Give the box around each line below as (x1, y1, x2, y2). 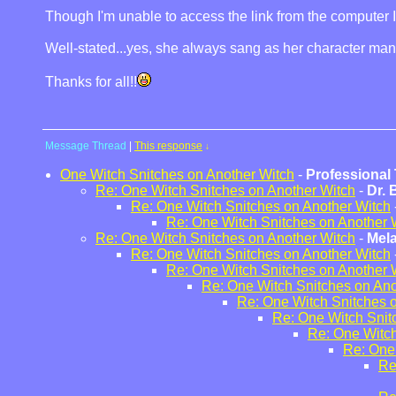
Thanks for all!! (45, 74, 137, 89)
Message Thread (45, 140, 126, 152)
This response (134, 140, 202, 152)
